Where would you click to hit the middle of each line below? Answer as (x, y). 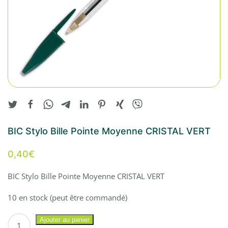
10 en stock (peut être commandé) (67, 197)
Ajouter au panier (65, 219)
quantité (22, 218)
